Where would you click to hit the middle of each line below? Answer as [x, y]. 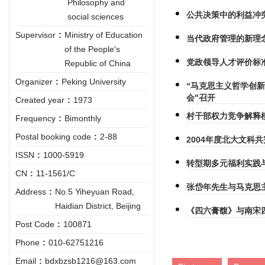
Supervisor [35, 35]
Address [31, 192]
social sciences [96, 17]
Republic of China [98, 64]
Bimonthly [83, 119]
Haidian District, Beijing [98, 206]
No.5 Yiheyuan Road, [95, 192]
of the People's [92, 49]
